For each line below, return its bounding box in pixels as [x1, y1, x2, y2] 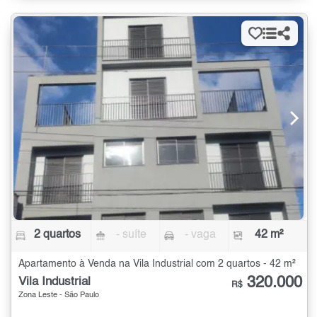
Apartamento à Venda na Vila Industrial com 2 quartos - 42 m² [18, 259, 296, 270]
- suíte [116, 229, 147, 241]
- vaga [184, 229, 216, 241]
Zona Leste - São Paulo [18, 292, 99, 300]
